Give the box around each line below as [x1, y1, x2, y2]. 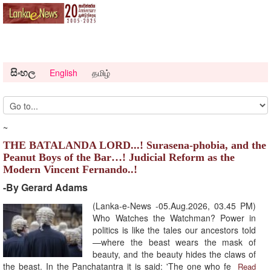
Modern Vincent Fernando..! [3, 163, 137, 176]
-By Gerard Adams [3, 180, 88, 195]
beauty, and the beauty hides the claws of [93, 248, 256, 261]
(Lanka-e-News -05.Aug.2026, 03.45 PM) [93, 200, 256, 212]
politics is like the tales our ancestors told [93, 224, 256, 237]
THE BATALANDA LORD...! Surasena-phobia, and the [3, 139, 266, 152]
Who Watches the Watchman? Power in [93, 212, 256, 224]
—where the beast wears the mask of [93, 236, 256, 249]
